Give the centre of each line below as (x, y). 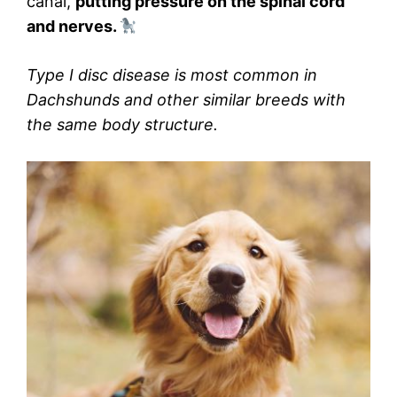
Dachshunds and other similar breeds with (186, 100)
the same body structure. (122, 125)
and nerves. (73, 27)
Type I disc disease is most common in (172, 75)
